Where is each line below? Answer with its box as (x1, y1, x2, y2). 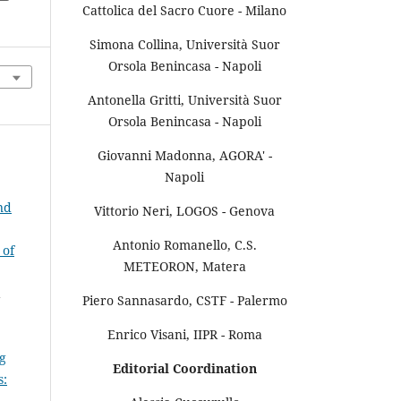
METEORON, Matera (123, 257, 246, 275)
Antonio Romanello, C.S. (112, 235, 257, 253)
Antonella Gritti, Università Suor (87, 90, 282, 108)
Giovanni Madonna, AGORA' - (97, 146, 272, 164)
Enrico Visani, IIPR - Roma (107, 325, 262, 343)
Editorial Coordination (112, 359, 257, 377)
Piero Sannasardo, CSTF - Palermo (81, 291, 287, 309)
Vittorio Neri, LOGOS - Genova (94, 201, 275, 219)
